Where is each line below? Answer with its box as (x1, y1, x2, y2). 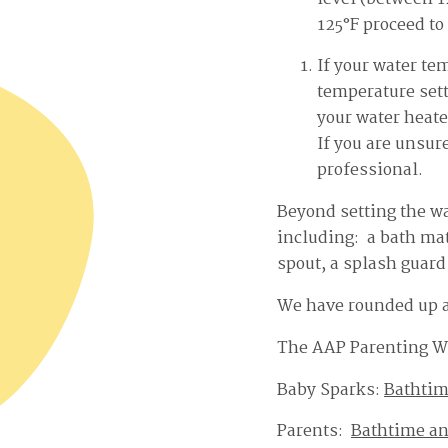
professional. (316, 157, 423, 185)
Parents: (277, 418, 351, 446)
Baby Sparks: (277, 376, 384, 404)
